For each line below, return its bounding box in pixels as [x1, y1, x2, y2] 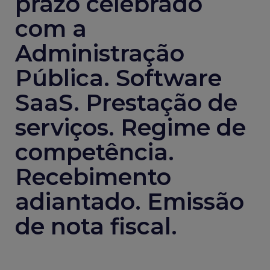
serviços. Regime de [15, 113, 246, 142]
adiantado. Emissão [15, 187, 244, 216]
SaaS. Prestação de [15, 89, 237, 117]
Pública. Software [15, 64, 222, 92]
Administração [15, 39, 184, 67]
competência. [15, 138, 174, 166]
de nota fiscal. [15, 212, 177, 240]
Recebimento [15, 163, 171, 191]
